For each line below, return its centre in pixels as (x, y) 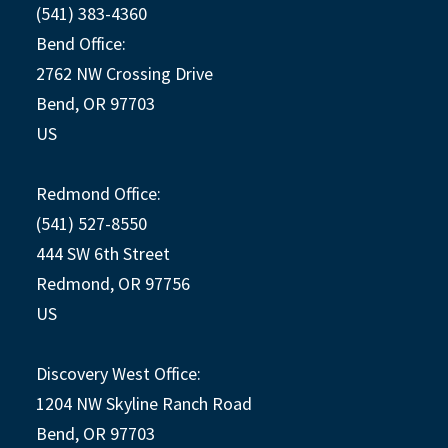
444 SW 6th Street (103, 253)
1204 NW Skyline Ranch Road (144, 403)
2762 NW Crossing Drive (124, 73)
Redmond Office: (98, 193)
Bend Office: (81, 43)
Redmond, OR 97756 (113, 283)
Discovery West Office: (118, 373)
